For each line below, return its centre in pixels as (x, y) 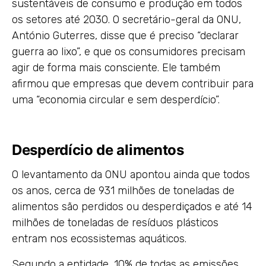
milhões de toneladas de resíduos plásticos (115, 223)
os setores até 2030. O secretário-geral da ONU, (126, 20)
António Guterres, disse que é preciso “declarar (125, 36)
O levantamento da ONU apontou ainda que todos (131, 175)
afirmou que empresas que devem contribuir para (133, 84)
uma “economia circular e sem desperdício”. (116, 100)
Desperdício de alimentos (98, 150)
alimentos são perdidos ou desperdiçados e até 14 (132, 207)
